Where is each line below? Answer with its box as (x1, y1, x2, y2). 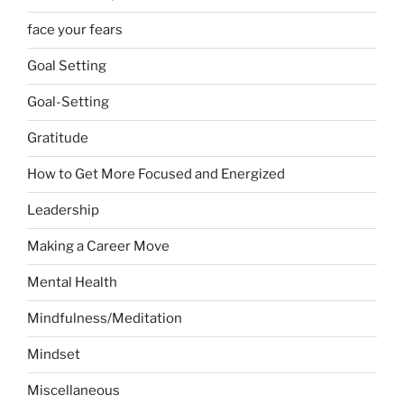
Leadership (27, 202, 99, 219)
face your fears (27, 22, 123, 39)
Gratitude (27, 130, 88, 147)
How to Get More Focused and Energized (27, 166, 285, 183)
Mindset (27, 346, 80, 363)
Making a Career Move (27, 238, 170, 255)
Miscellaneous (27, 382, 120, 399)
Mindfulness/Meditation (27, 310, 182, 327)
